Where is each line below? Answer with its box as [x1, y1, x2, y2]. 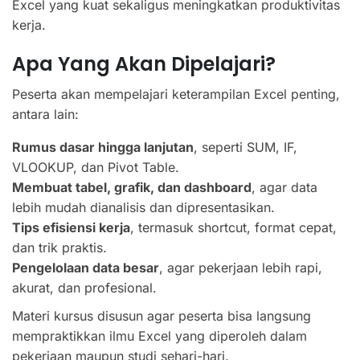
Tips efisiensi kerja [12, 219, 130, 235]
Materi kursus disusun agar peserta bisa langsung [12, 308, 311, 324]
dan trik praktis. [12, 239, 107, 256]
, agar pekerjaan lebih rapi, [159, 260, 322, 276]
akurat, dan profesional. [12, 280, 157, 296]
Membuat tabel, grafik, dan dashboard [12, 179, 252, 195]
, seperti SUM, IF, [194, 139, 297, 155]
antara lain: [12, 106, 79, 122]
